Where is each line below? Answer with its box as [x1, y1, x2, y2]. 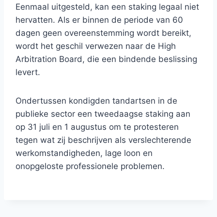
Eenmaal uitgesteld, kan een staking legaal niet [15, 2, 199, 12]
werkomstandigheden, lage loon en [15, 148, 153, 158]
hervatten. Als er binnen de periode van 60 [15, 15, 183, 25]
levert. [15, 67, 40, 77]
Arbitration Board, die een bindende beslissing [15, 54, 197, 64]
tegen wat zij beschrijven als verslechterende [15, 135, 191, 145]
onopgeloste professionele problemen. [15, 161, 165, 171]
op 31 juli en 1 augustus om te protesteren [15, 122, 179, 132]
